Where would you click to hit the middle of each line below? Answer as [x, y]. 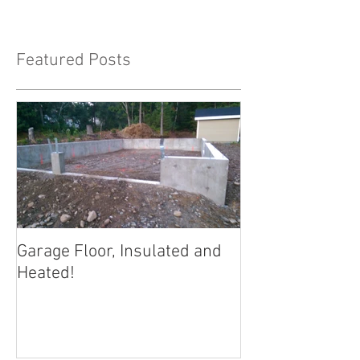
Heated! [46, 274]
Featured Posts [74, 61]
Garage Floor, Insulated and [119, 252]
